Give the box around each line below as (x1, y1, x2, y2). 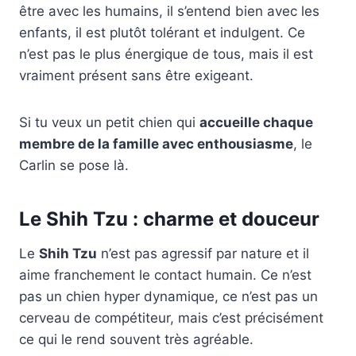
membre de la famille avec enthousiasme (19, 136, 293, 153)
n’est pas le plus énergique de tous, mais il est (19, 46, 313, 63)
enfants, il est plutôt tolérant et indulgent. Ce (19, 25, 305, 41)
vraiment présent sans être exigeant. (19, 68, 253, 84)
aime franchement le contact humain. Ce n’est (19, 267, 311, 284)
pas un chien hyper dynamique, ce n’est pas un (19, 288, 318, 305)
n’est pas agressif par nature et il (97, 246, 309, 262)
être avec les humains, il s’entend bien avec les (19, 3, 319, 20)
